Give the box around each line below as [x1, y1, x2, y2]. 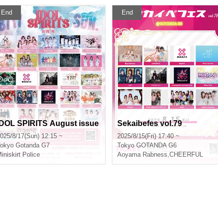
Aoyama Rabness [117, 151, 167, 158]
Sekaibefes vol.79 [117, 119, 182, 127]
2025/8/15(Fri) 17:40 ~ [117, 132, 180, 140]
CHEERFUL [169, 151, 203, 158]
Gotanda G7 [16, 142, 50, 149]
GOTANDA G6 [136, 142, 177, 149]
